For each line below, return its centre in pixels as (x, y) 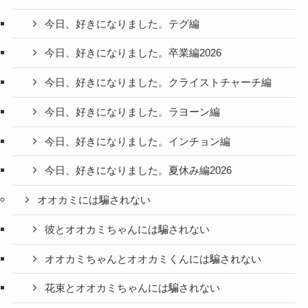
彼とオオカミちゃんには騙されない (128, 229)
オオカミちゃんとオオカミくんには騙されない (153, 259)
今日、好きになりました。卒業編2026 (133, 53)
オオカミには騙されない (94, 200)
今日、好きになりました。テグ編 (122, 24)
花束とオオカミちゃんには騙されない (133, 288)
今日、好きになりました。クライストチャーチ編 (158, 83)
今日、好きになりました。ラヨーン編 (133, 112)
